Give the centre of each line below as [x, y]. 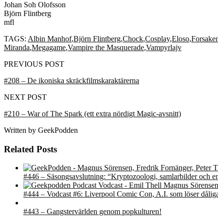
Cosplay [157, 38]
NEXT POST [25, 97]
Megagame [49, 47]
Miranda [17, 47]
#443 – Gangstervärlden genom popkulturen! [92, 212]
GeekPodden [57, 130]
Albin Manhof [50, 38]
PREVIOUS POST [34, 64]
